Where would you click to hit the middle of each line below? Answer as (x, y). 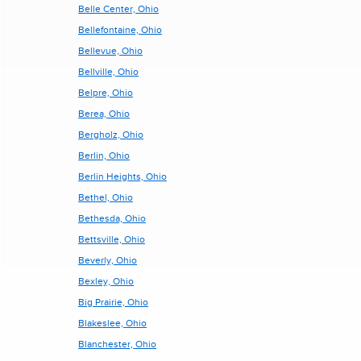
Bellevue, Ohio (110, 51)
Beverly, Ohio (108, 260)
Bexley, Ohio (106, 281)
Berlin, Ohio (104, 156)
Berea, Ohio (104, 114)
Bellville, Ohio (108, 72)
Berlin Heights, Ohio (122, 176)
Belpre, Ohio (106, 93)
